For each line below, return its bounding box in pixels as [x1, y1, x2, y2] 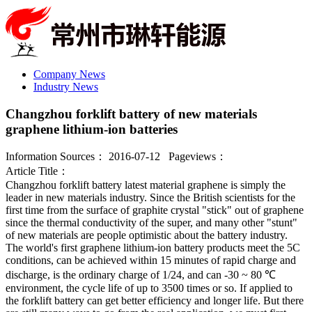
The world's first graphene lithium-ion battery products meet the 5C [6, 242, 300, 254]
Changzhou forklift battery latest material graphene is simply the [6, 179, 286, 192]
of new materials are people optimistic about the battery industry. [6, 229, 288, 242]
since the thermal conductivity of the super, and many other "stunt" [6, 217, 297, 229]
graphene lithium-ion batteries [6, 121, 178, 136]
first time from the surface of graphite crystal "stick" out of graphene [6, 204, 304, 217]
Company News [33, 68, 105, 80]
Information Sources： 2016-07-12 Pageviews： [6, 150, 227, 163]
